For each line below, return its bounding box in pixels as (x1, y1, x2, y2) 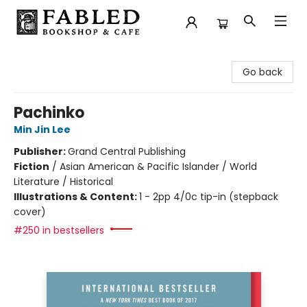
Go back (243, 65, 282, 79)
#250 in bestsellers (14, 223, 104, 237)
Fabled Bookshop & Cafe (10, 50, 127, 64)
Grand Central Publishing (68, 145, 186, 158)
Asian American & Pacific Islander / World (60, 160, 257, 173)
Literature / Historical (14, 175, 113, 188)
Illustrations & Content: (14, 190, 139, 204)
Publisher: (14, 145, 68, 158)
